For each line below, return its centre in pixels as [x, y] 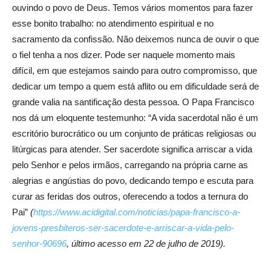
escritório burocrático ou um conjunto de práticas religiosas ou [134, 133]
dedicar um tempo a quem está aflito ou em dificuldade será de [135, 86]
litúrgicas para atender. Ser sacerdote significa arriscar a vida [132, 149]
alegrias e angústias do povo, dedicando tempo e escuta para [133, 180]
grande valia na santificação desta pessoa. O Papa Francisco [133, 102]
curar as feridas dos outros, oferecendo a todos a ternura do [130, 196]
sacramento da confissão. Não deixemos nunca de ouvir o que [135, 39]
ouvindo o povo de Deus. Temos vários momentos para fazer [132, 7]
